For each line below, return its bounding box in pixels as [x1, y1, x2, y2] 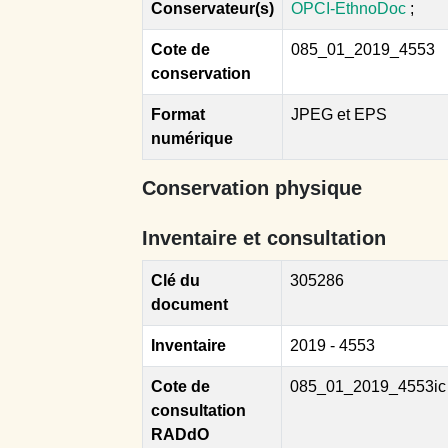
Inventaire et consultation [142, 226, 386, 249]
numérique [151, 129, 233, 147]
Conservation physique [142, 176, 362, 199]
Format [151, 105, 205, 123]
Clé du [151, 271, 200, 289]
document [151, 295, 228, 313]
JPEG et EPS [291, 105, 387, 123]
